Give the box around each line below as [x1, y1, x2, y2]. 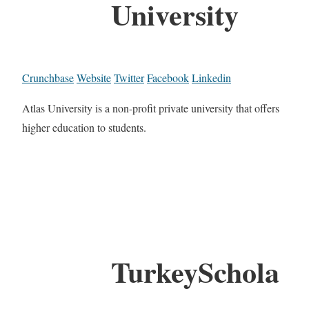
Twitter [114, 70, 144, 85]
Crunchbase [22, 70, 74, 85]
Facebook [147, 70, 189, 85]
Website [77, 70, 111, 85]
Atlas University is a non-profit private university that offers [22, 100, 279, 115]
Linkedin [192, 70, 231, 85]
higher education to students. [22, 119, 146, 134]
